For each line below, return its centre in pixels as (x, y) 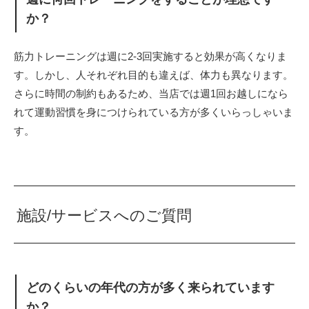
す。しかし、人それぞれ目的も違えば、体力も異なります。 (153, 75)
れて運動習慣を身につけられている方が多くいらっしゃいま (153, 112)
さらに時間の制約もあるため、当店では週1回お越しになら (151, 94)
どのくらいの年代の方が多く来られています (151, 287)
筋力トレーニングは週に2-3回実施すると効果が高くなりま (150, 57)
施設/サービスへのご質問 (104, 215)
